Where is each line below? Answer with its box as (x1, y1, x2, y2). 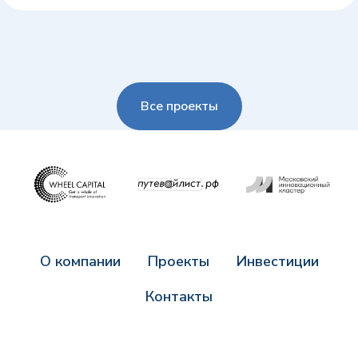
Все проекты (140, 97, 218, 115)
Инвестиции (236, 251, 319, 271)
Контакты (145, 286, 213, 306)
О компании (39, 251, 121, 271)
